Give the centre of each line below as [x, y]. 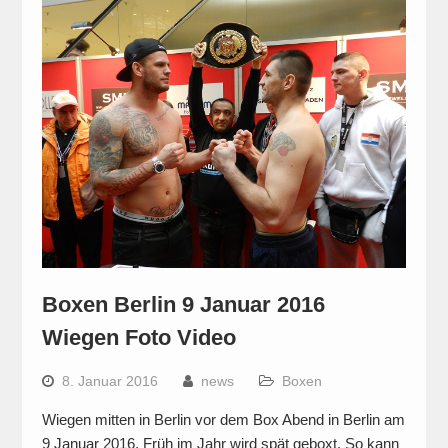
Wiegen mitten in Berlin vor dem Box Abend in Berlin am [223, 420]
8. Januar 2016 [109, 381]
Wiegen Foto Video [138, 338]
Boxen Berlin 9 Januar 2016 [183, 305]
